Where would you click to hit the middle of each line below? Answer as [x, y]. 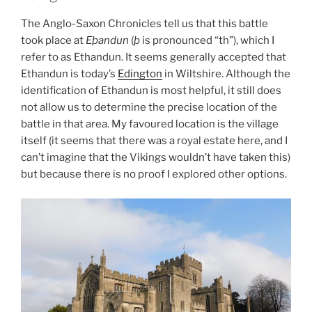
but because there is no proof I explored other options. [154, 174]
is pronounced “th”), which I [207, 41]
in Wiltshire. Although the [226, 74]
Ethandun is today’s [69, 74]
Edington [140, 74]
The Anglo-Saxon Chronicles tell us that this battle [145, 24]
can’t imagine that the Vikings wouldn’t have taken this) [156, 158]
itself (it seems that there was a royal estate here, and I [154, 141]
